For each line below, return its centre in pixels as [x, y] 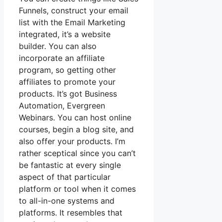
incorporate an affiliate [62, 58]
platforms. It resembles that [71, 213]
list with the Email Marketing [72, 23]
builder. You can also [58, 46]
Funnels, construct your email [74, 11]
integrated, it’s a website [65, 34]
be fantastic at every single [70, 165]
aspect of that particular [65, 177]
